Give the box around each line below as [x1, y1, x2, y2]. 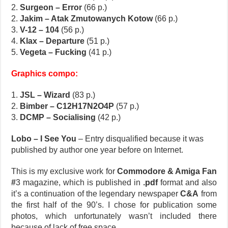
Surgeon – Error [20, 3, 82, 12]
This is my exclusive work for [11, 166, 117, 176]
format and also [157, 178, 217, 187]
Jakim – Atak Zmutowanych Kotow [20, 14, 153, 23]
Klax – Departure [20, 36, 85, 45]
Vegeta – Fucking [20, 47, 87, 56]
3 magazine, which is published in [16, 178, 143, 187]
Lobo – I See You [11, 134, 77, 143]
